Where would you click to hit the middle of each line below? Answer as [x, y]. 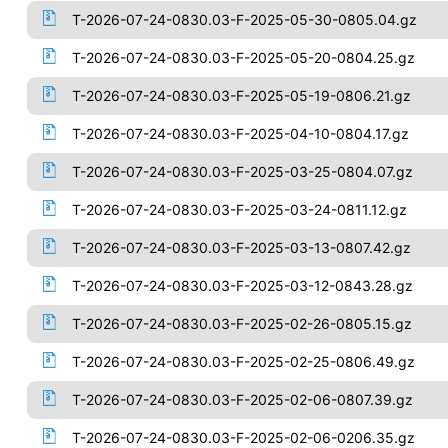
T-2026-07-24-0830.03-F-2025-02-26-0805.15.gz [241, 323]
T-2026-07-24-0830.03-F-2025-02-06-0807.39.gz [242, 399]
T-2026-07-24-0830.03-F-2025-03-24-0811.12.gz [239, 209]
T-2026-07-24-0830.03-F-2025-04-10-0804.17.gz [240, 133]
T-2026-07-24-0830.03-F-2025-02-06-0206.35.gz [243, 437]
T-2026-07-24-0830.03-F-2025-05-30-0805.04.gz [244, 19]
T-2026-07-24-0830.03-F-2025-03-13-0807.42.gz [241, 247]
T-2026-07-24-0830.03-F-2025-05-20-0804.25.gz [243, 57]
